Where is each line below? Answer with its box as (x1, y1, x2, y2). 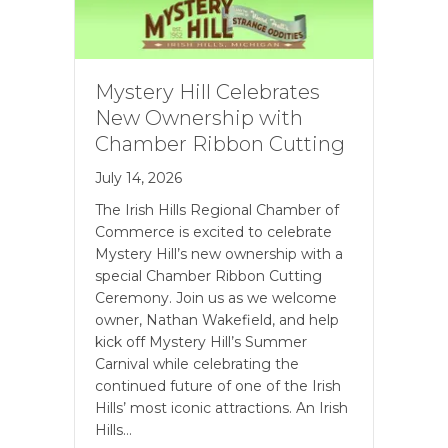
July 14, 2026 (95, 169, 182, 188)
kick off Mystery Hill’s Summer (95, 333, 307, 352)
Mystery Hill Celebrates (95, 80, 320, 105)
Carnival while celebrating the (95, 355, 299, 374)
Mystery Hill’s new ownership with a (95, 245, 343, 264)
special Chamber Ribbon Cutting (95, 267, 322, 286)
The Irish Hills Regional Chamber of (95, 201, 339, 220)
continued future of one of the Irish (95, 377, 341, 396)
